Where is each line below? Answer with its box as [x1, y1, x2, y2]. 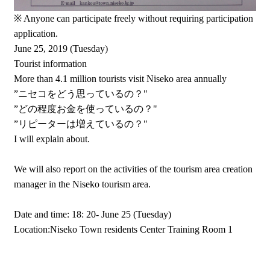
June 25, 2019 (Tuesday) [14, 43, 108, 54]
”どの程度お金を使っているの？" [14, 103, 158, 114]
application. [14, 28, 58, 39]
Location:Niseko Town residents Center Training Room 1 [14, 224, 233, 234]
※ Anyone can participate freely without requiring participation [14, 13, 254, 24]
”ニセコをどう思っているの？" [14, 88, 148, 99]
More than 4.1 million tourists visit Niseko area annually [14, 73, 227, 84]
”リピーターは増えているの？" [14, 118, 148, 129]
